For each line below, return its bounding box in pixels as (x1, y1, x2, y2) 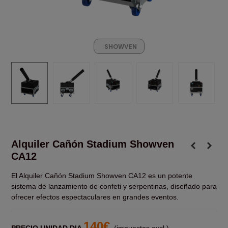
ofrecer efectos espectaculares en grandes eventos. (11, 192, 179, 201)
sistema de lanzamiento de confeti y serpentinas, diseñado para (11, 182, 217, 190)
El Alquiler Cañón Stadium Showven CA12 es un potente (11, 171, 192, 180)
